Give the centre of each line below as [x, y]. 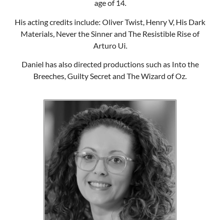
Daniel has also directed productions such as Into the [110, 64]
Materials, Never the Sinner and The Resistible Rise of [110, 33]
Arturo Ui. [110, 45]
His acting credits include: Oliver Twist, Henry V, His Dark [110, 22]
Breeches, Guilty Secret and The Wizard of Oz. [110, 76]
